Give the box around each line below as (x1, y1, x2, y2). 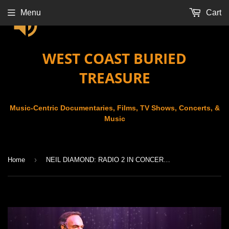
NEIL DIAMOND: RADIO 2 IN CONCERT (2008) (164, 156, 170, 164)
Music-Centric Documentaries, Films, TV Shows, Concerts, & (9, 104, 220, 112)
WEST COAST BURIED (42, 49, 187, 68)
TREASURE (79, 68, 150, 87)
